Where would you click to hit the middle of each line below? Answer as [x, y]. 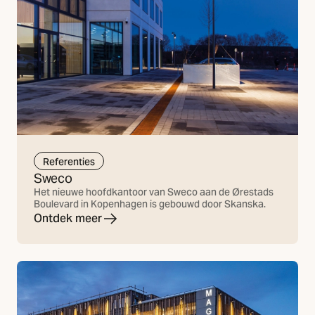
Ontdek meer [68, 219]
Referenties [69, 161]
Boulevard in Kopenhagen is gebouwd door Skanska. [150, 204]
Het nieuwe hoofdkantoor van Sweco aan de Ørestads [154, 192]
